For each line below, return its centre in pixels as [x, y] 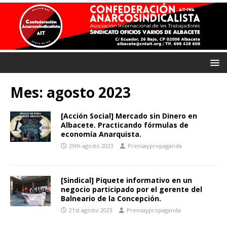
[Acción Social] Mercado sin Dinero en [129, 116]
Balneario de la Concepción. [111, 199]
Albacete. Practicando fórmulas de [125, 125]
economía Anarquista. [101, 134]
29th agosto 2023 [91, 146]
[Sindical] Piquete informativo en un [126, 180]
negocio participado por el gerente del [131, 190]
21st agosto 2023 [91, 210]
